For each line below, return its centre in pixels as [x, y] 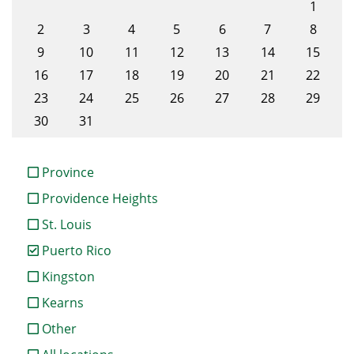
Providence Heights [98, 199]
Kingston [67, 277]
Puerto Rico [75, 251]
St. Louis [65, 225]
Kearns [61, 303]
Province [66, 173]
